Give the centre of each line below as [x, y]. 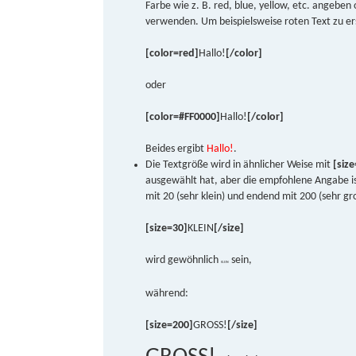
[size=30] [167, 228]
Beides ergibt [176, 149]
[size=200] [170, 325]
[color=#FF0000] [183, 117]
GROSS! [211, 325]
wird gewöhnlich [184, 260]
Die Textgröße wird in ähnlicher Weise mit [240, 164]
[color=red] [172, 53]
